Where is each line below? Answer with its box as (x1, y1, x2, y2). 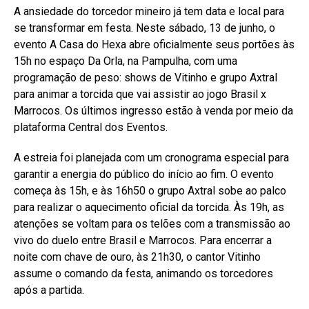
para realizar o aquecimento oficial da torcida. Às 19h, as (14, 200, 284, 214)
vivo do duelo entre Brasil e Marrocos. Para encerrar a (14, 233, 272, 247)
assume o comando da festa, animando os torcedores (14, 266, 273, 280)
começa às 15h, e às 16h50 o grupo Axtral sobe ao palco (14, 183, 286, 197)
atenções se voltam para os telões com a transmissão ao (14, 217, 290, 230)
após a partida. (14, 283, 84, 297)
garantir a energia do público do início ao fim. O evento (14, 167, 274, 181)
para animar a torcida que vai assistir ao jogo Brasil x (14, 87, 266, 101)
